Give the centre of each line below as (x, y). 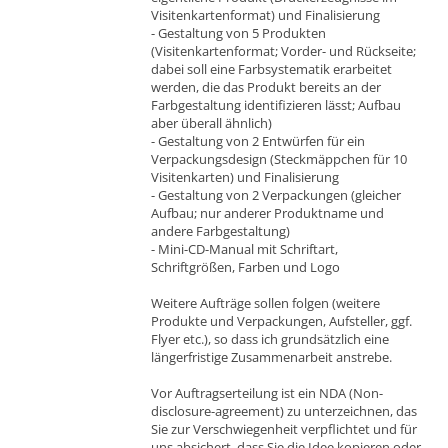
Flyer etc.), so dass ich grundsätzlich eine (270, 338)
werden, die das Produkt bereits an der (266, 86)
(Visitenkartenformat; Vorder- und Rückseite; (283, 50)
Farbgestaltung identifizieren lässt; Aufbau (276, 104)
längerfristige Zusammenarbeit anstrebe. (271, 356)
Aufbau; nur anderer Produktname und (267, 212)
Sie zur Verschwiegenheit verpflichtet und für (284, 428)
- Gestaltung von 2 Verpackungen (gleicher (276, 194)
